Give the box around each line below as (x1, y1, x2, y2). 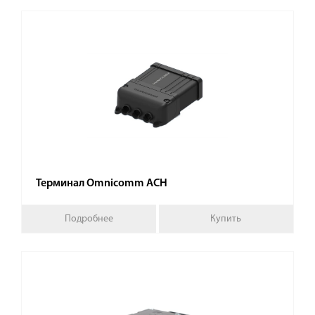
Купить (210, 213, 242, 224)
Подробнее (65, 213, 114, 224)
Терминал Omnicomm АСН (36, 178, 167, 189)
